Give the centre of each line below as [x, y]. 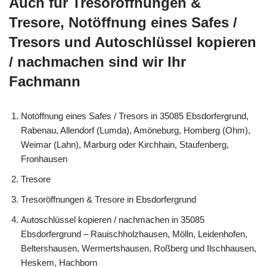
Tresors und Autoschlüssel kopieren [133, 42]
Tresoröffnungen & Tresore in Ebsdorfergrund [108, 200]
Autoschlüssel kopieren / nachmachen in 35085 [113, 220]
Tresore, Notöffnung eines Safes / [123, 23]
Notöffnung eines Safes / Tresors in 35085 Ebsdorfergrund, [135, 116]
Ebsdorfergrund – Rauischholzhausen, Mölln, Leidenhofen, [134, 234]
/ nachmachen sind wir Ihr [97, 62]
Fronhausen [44, 159]
